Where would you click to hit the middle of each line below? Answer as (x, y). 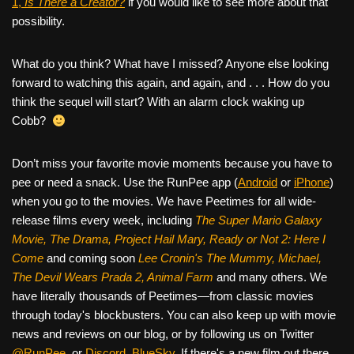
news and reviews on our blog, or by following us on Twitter (163, 334)
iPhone (312, 183)
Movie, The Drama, (63, 239)
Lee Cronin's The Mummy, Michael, (230, 258)
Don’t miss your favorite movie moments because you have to (172, 164)
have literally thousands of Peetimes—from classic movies (163, 296)
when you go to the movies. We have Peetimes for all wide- (164, 201)
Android (258, 183)
